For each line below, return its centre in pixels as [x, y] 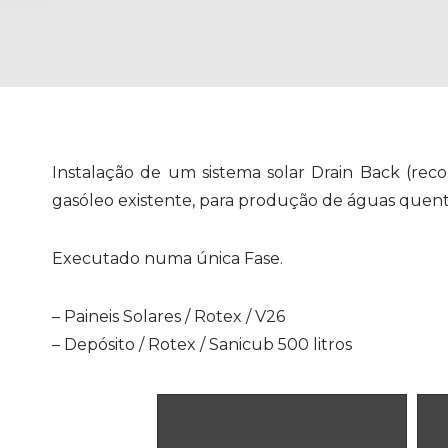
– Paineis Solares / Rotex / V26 [168, 316]
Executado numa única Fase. [167, 258]
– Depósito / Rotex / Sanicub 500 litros [202, 344]
